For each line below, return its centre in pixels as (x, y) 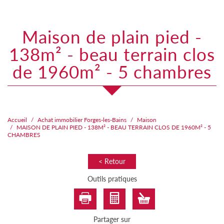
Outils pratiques (112, 178)
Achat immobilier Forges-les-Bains (82, 119)
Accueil (17, 119)
